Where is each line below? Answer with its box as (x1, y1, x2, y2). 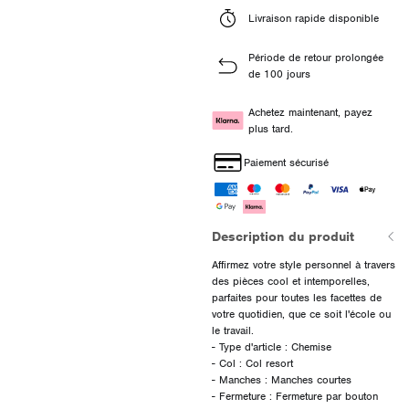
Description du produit (211, 227, 354, 245)
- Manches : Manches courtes (211, 372, 351, 387)
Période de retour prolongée (247, 49, 383, 65)
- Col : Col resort (211, 355, 293, 371)
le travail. (211, 322, 254, 338)
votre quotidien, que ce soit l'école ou (211, 306, 391, 321)
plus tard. (247, 121, 293, 136)
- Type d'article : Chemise (211, 339, 331, 354)
